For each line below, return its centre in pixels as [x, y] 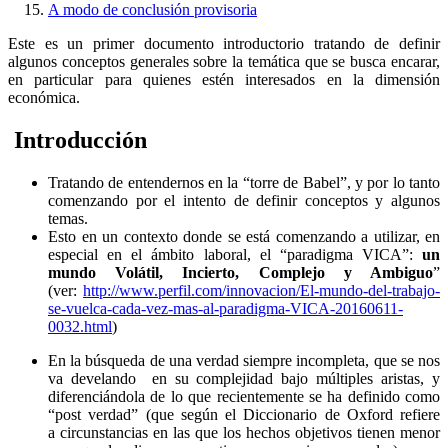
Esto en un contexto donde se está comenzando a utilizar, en [244, 236]
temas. [68, 218]
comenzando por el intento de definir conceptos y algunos [244, 200]
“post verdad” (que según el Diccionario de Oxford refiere [244, 414]
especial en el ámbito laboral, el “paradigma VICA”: [235, 254]
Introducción [77, 139]
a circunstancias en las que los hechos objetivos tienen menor [244, 432]
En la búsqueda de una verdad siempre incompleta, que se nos [244, 360]
